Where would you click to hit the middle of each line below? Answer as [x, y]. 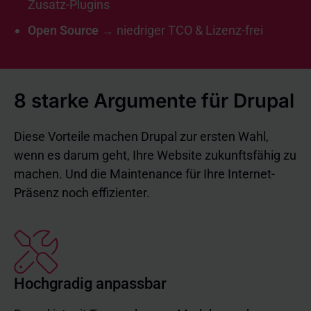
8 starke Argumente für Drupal [154, 101]
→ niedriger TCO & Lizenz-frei [182, 30]
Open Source [65, 30]
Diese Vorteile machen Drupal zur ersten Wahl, [141, 136]
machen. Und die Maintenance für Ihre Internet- [144, 174]
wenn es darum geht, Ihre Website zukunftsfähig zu [155, 155]
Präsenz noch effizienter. [82, 193]
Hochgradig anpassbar [90, 284]
